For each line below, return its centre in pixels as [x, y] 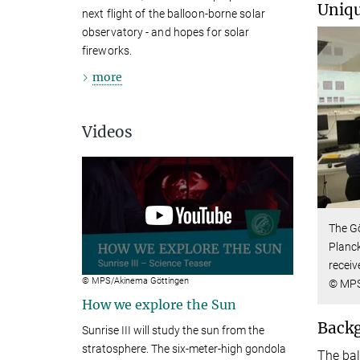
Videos [107, 131]
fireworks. [107, 50]
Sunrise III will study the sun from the [173, 331]
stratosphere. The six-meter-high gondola [184, 349]
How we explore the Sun [161, 305]
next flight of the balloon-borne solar [174, 13]
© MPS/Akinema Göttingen [135, 281]
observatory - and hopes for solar [166, 32]
